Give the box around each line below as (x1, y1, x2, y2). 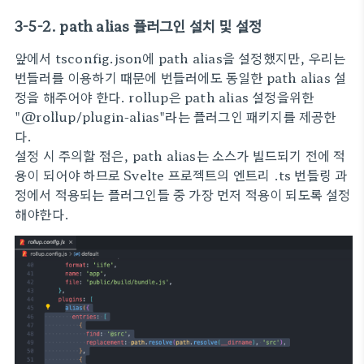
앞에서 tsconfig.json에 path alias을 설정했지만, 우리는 (15, 48, 346, 67)
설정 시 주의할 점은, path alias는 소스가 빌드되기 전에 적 (15, 145, 346, 165)
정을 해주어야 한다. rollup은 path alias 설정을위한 (15, 87, 314, 106)
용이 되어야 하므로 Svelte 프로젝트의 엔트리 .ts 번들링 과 (15, 165, 348, 184)
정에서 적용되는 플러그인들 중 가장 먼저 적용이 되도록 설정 (15, 184, 351, 204)
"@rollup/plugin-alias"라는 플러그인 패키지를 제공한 (15, 106, 336, 126)
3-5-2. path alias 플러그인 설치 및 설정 (15, 15, 262, 36)
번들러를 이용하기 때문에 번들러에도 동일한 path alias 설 (15, 67, 347, 87)
